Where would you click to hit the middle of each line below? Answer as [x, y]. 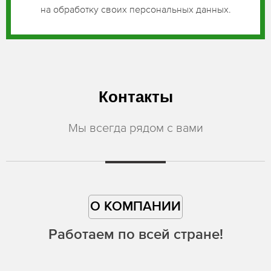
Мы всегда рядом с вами [135, 127]
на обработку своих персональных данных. [135, 9]
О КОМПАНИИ [135, 207]
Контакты [135, 96]
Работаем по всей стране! [135, 234]
